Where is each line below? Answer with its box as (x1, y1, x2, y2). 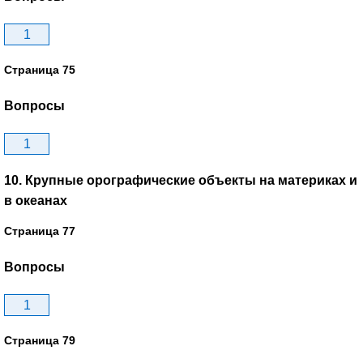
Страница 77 (4, 224, 75, 237)
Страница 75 (4, 62, 75, 76)
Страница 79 (4, 334, 75, 348)
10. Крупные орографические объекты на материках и (4, 173, 357, 187)
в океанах (4, 193, 67, 207)
